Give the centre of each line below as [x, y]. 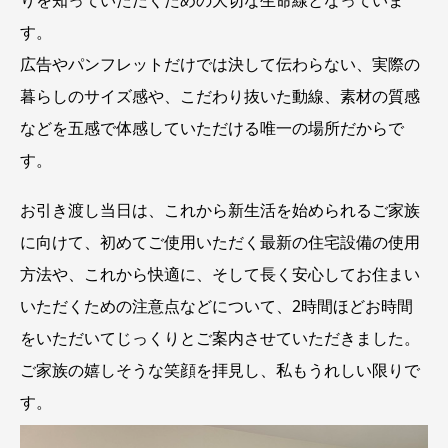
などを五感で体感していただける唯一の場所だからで [212, 127]
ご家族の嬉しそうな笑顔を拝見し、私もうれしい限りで [220, 370]
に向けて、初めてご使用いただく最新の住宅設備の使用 [220, 242]
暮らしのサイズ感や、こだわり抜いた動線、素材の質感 [220, 95]
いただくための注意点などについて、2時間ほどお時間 [216, 306]
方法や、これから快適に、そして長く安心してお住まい [220, 274]
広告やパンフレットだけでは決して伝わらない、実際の [220, 63]
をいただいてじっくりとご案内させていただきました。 [220, 338]
